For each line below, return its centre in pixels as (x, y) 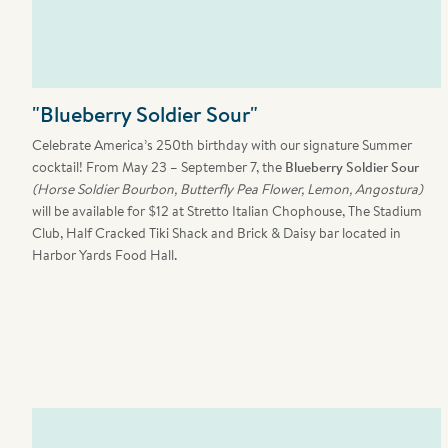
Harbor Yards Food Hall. (105, 255)
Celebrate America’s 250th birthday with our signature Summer (222, 145)
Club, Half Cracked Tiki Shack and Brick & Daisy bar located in (217, 233)
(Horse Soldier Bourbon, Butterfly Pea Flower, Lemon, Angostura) (228, 189)
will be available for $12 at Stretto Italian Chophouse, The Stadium (227, 211)
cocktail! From (77, 167)
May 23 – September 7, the (204, 167)
